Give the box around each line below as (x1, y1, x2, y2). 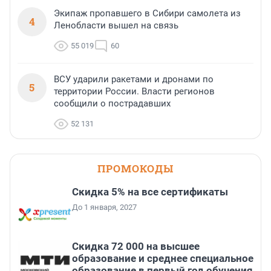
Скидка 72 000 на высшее (72, 240, 200, 253)
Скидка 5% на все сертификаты (72, 186, 228, 198)
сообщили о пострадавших (54, 98, 171, 109)
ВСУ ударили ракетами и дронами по (54, 74, 214, 85)
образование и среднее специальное (72, 252, 253, 265)
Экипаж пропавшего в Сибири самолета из (54, 8, 241, 19)
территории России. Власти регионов (54, 86, 215, 97)
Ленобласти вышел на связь (54, 20, 178, 31)
